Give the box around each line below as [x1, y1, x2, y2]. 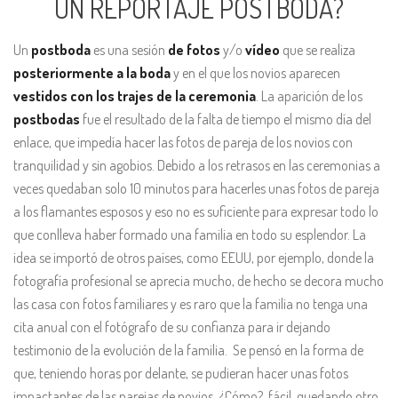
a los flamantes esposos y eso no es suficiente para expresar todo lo [13, 203, 378, 220]
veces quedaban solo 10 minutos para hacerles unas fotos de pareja [13, 179, 379, 197]
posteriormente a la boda [13, 64, 171, 82]
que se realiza [280, 41, 355, 59]
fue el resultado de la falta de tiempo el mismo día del [80, 110, 371, 128]
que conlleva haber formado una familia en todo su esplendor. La [13, 226, 366, 243]
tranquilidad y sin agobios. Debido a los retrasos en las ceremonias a [13, 156, 380, 174]
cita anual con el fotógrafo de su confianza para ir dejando [13, 318, 330, 336]
